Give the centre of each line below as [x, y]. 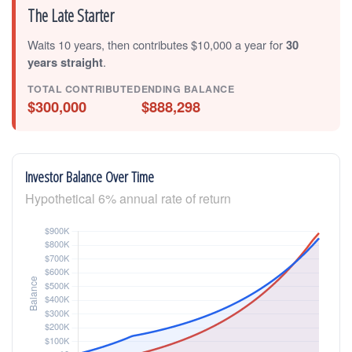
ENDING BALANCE [188, 88]
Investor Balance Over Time [90, 176]
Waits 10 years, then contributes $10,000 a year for [157, 44]
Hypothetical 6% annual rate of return [128, 198]
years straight [65, 62]
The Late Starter [71, 15]
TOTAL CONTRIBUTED [84, 88]
